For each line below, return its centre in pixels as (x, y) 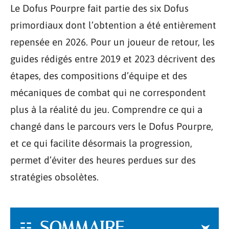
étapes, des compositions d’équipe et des (99, 76)
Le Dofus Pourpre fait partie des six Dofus (99, 8)
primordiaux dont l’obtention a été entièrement (113, 25)
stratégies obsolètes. (54, 177)
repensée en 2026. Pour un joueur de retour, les (112, 42)
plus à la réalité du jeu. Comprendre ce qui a (106, 109)
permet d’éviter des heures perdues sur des (103, 160)
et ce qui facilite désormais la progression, (101, 143)
